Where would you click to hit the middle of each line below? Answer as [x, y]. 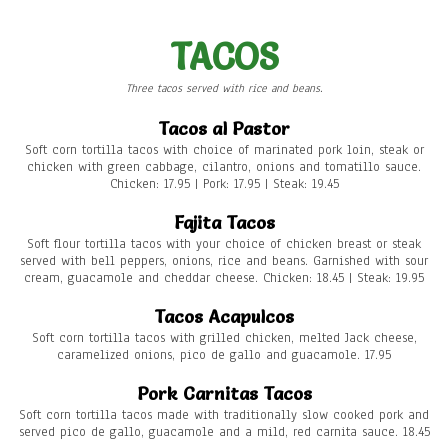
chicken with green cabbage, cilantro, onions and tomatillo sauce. [224, 167]
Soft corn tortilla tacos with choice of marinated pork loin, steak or [224, 150]
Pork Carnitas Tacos [224, 394]
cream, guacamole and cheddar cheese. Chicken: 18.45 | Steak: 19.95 [224, 278]
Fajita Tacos [224, 223]
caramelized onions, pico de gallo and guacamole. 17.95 [224, 355]
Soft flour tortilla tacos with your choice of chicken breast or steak [224, 244]
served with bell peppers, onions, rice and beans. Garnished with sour [224, 261]
